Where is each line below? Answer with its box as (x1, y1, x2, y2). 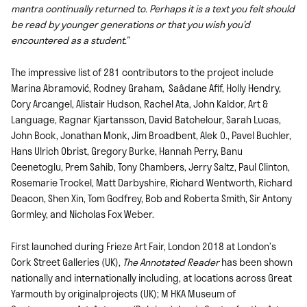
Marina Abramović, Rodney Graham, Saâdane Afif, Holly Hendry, (11, 80, 281, 95)
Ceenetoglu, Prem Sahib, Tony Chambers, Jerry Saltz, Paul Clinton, (11, 159, 290, 174)
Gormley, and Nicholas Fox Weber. (11, 206, 154, 221)
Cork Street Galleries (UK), (11, 254, 121, 269)
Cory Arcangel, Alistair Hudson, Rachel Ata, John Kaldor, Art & (11, 96, 268, 111)
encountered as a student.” (11, 32, 129, 47)
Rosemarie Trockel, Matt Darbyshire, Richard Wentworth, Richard (11, 175, 293, 190)
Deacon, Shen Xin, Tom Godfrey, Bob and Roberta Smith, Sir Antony (11, 191, 292, 206)
